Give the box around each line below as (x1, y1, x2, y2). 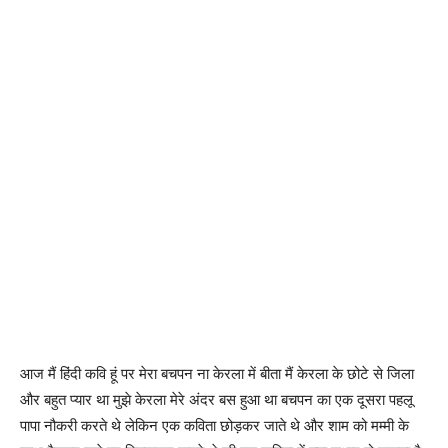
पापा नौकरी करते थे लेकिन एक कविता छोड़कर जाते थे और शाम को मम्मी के (20, 415, 409, 435)
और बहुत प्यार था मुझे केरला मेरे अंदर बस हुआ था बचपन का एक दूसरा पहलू (20, 389, 413, 409)
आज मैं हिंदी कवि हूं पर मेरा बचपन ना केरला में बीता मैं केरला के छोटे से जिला (20, 363, 414, 383)
